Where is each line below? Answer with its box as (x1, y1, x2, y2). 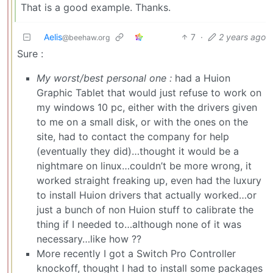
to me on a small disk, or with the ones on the (37, 115, 248, 128)
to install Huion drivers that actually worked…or (37, 188, 257, 201)
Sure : (17, 47, 43, 60)
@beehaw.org (62, 32, 110, 42)
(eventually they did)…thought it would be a (37, 144, 239, 157)
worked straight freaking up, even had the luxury (37, 174, 261, 186)
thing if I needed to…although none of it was (37, 218, 241, 230)
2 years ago (219, 31, 266, 42)
